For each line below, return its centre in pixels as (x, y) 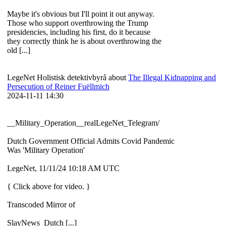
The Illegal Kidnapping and (172, 78)
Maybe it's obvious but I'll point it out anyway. (82, 14)
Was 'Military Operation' (47, 150)
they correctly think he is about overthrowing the (84, 41)
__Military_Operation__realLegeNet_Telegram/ (84, 123)
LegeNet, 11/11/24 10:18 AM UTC (65, 168)
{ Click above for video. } (50, 187)
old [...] (19, 50)
